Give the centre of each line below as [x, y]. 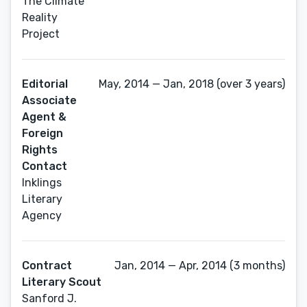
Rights [40, 150]
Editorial [45, 84]
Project [41, 34]
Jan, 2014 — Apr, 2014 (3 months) [200, 266]
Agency [42, 216]
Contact [45, 166]
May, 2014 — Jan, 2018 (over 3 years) [192, 84]
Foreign [42, 133]
